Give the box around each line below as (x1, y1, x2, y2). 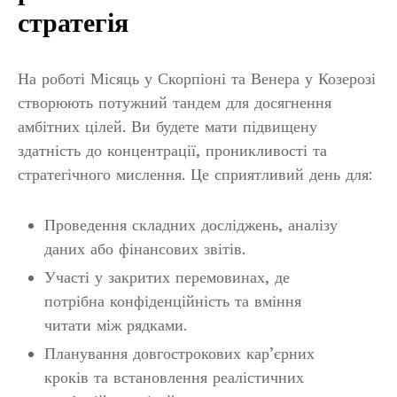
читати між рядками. (44, 315, 187, 335)
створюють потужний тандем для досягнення (18, 93, 331, 113)
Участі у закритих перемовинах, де (44, 268, 290, 287)
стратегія (18, 4, 128, 44)
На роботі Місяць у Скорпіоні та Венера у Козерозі (18, 69, 376, 89)
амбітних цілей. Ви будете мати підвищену (18, 117, 317, 136)
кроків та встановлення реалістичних (44, 368, 304, 387)
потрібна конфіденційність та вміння (44, 292, 301, 311)
